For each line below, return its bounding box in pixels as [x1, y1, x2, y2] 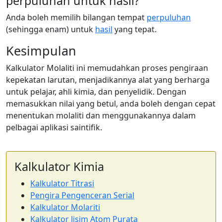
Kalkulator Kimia [14, 158, 104, 174]
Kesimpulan [6, 42, 76, 59]
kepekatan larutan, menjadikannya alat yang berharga [6, 74, 210, 85]
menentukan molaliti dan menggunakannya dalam [6, 110, 196, 121]
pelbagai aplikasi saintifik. [6, 121, 102, 133]
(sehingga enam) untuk [6, 23, 95, 35]
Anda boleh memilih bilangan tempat [6, 11, 147, 23]
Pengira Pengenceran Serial [30, 189, 134, 201]
